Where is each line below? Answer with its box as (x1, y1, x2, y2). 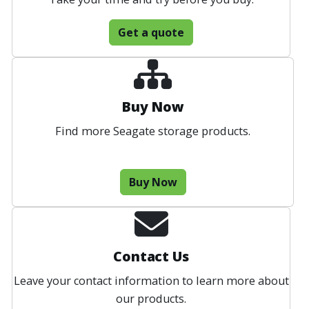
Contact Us (113, 247, 189, 266)
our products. (116, 291, 186, 307)
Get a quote (118, 25, 184, 41)
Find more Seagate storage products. (55, 123, 250, 139)
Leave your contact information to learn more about (13, 273, 289, 289)
